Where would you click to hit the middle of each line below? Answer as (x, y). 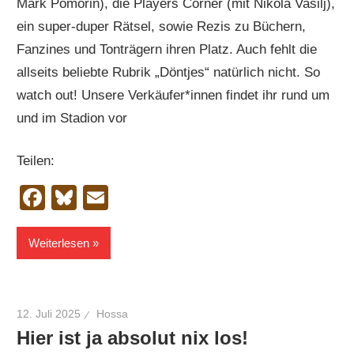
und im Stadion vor (72, 118)
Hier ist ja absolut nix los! (133, 337)
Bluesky (121, 198)
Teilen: (36, 161)
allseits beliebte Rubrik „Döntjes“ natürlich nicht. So (169, 72)
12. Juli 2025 (49, 314)
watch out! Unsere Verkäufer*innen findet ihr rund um (173, 95)
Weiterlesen (59, 243)
